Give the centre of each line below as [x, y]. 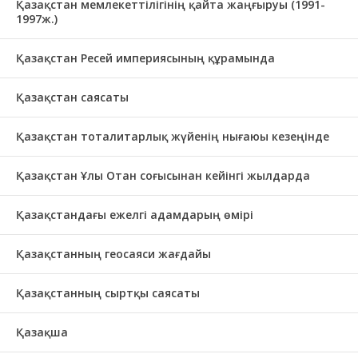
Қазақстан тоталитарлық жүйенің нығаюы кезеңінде [173, 136]
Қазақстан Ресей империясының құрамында [145, 58]
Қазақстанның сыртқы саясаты [108, 293]
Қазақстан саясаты [72, 97]
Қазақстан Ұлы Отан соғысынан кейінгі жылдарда [163, 175]
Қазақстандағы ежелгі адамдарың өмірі [135, 215]
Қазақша [42, 332]
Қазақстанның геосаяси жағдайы [113, 254]
